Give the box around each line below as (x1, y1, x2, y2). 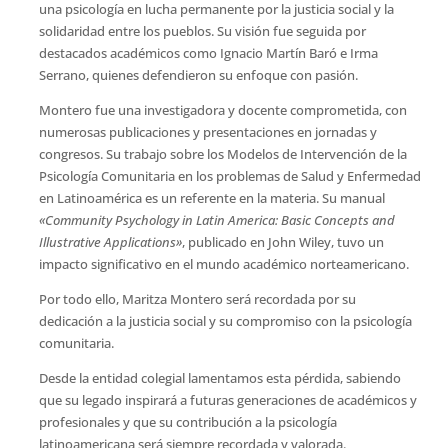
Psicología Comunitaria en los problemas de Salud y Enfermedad (38, 167, 421, 185)
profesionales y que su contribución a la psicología (38, 413, 337, 431)
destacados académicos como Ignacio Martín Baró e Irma (38, 44, 378, 62)
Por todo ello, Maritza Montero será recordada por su (38, 290, 356, 308)
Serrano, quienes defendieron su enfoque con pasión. (38, 66, 358, 84)
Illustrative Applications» (38, 233, 182, 251)
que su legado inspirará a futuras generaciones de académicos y (38, 391, 417, 409)
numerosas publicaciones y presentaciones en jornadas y (38, 123, 377, 141)
